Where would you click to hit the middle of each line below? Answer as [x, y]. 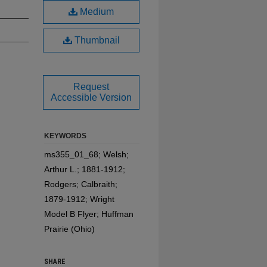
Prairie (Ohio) [69, 229]
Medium [96, 12]
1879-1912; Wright [79, 199]
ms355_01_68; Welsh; [86, 154]
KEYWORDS [65, 136]
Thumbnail [96, 40]
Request [91, 87]
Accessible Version [91, 97]
